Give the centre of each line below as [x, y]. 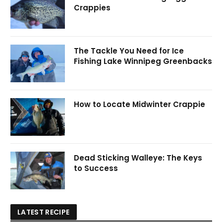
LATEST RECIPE [44, 212]
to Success [96, 168]
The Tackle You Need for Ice [129, 51]
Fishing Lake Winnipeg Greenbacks [143, 61]
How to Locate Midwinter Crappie [139, 104]
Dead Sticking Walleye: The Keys [138, 158]
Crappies [92, 7]
